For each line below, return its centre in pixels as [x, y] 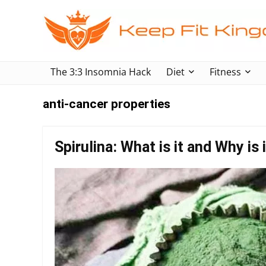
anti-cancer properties [107, 104]
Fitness [225, 72]
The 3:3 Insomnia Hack [101, 72]
